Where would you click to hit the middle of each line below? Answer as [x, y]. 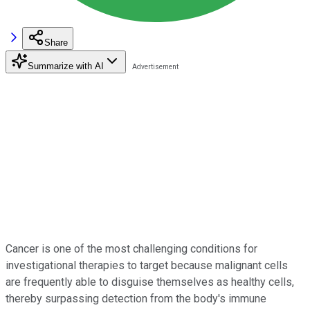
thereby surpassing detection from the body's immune [136, 298]
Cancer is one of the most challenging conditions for [131, 248]
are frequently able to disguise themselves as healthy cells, [150, 282]
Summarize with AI [66, 66]
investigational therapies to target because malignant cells [147, 265]
